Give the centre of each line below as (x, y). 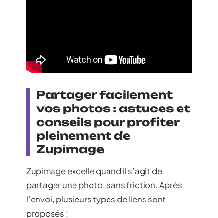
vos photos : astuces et (113, 108)
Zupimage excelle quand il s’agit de (94, 171)
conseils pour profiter (108, 122)
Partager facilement (105, 94)
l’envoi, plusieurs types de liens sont (96, 199)
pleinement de (83, 135)
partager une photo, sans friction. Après (104, 185)
